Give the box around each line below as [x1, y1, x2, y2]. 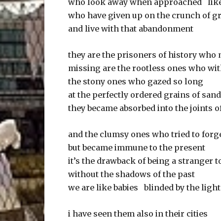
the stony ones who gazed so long [68, 76, 203, 86]
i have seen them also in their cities [68, 209, 208, 219]
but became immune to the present [68, 143, 205, 152]
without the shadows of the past [68, 169, 195, 179]
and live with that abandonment [68, 24, 193, 34]
